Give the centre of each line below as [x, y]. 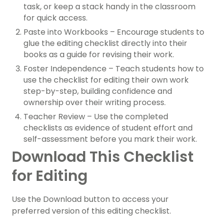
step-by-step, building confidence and [98, 91]
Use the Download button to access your [90, 199]
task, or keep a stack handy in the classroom [109, 7]
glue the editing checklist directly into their [105, 44]
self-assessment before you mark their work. [110, 139]
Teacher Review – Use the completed [96, 117]
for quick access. [55, 18]
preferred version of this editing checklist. [91, 211]
